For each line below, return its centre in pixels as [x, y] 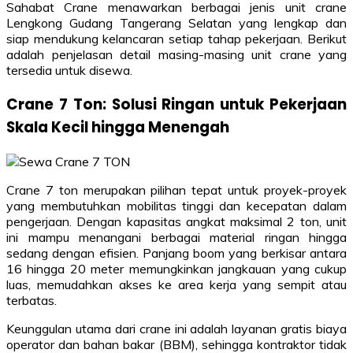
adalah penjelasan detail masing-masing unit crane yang [176, 55]
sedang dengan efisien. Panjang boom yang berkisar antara [176, 253]
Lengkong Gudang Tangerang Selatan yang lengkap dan [176, 23]
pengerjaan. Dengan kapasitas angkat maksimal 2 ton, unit [176, 221]
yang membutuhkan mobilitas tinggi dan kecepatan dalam [176, 205]
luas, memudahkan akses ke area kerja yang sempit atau [176, 284]
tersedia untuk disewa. [69, 71]
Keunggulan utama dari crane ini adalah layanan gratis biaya [176, 328]
